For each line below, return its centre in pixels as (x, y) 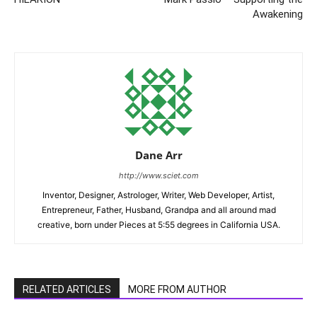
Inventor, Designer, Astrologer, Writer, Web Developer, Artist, (158, 195)
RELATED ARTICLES (67, 289)
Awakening (278, 14)
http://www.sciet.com (158, 175)
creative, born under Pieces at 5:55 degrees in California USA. (158, 224)
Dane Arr (158, 155)
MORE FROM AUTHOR (177, 289)
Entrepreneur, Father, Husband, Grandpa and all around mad (158, 209)
